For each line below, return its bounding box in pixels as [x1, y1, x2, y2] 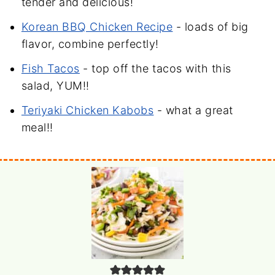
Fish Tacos [21, 61, 80, 75]
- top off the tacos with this [79, 61, 231, 75]
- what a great [153, 103, 233, 117]
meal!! [21, 120, 53, 134]
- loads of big [172, 20, 249, 33]
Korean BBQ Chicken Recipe [21, 20, 173, 33]
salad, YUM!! [21, 79, 90, 92]
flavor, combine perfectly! [21, 37, 159, 50]
